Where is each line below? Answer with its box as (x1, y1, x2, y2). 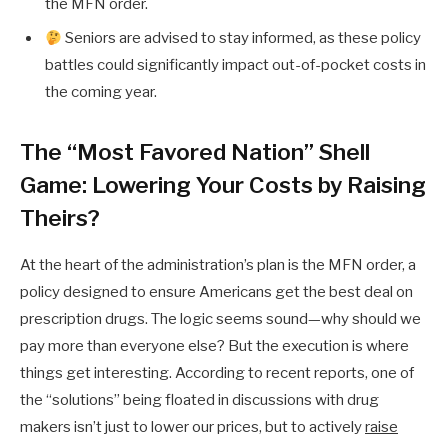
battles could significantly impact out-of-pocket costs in (45, 56, 426, 75)
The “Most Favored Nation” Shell (20, 138, 370, 167)
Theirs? (20, 204, 100, 233)
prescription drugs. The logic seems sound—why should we (20, 310, 421, 329)
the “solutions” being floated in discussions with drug (20, 391, 379, 410)
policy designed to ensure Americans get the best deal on (20, 283, 413, 302)
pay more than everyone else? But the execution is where (20, 337, 409, 356)
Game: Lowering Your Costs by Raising (20, 171, 426, 200)
